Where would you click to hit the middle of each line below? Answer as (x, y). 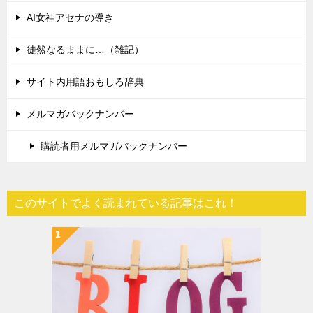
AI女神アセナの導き (70, 18)
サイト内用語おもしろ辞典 (85, 82)
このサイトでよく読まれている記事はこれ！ (126, 203)
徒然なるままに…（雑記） (85, 50)
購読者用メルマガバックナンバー (114, 146)
